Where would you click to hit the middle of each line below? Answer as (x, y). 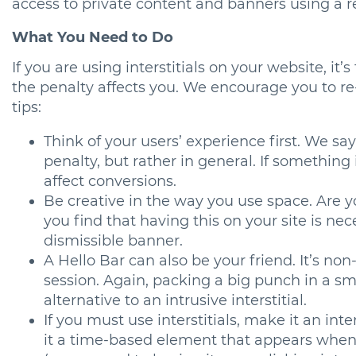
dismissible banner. (113, 240)
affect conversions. (110, 181)
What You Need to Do (93, 37)
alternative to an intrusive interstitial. (175, 300)
